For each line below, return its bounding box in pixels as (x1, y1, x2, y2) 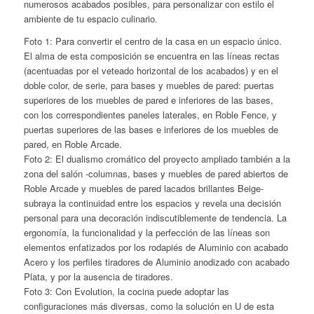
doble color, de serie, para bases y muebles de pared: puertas (23, 78, 274, 93)
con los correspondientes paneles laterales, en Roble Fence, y (23, 108, 277, 122)
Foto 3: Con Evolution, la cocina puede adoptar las (23, 285, 229, 299)
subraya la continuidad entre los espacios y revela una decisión (23, 196, 281, 210)
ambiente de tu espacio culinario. (23, 12, 158, 26)
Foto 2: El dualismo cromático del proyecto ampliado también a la (23, 152, 290, 166)
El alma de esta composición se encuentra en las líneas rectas (23, 49, 280, 63)
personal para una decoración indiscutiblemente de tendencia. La (23, 211, 287, 225)
